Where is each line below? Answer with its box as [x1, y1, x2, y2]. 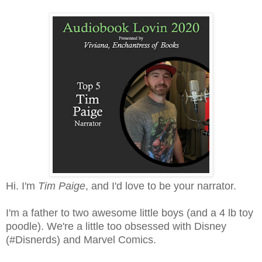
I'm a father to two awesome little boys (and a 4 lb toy [6, 207, 253, 219]
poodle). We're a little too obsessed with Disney [6, 220, 226, 233]
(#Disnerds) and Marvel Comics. [6, 234, 156, 246]
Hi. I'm [6, 180, 38, 192]
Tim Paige [38, 180, 85, 192]
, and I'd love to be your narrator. [85, 180, 236, 192]
